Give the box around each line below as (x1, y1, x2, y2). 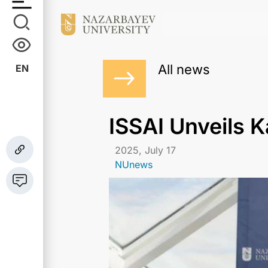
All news (158, 62, 210, 77)
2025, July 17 (115, 144, 176, 156)
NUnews (115, 158, 153, 170)
